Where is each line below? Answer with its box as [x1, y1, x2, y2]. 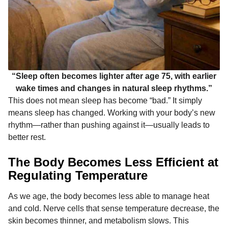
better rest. [8, 132, 46, 141]
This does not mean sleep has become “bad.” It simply [8, 96, 202, 105]
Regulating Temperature [8, 168, 148, 183]
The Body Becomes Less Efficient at [8, 155, 218, 169]
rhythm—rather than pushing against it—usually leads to [8, 120, 210, 129]
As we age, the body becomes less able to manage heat [8, 192, 209, 201]
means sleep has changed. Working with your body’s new [8, 108, 215, 117]
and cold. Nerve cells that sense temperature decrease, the [8, 204, 219, 213]
